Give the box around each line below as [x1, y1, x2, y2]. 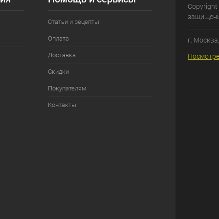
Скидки [47, 68, 69, 75]
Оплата [47, 35, 69, 42]
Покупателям [47, 85, 87, 92]
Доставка [47, 51, 76, 59]
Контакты [47, 101, 76, 109]
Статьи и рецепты [47, 18, 99, 25]
